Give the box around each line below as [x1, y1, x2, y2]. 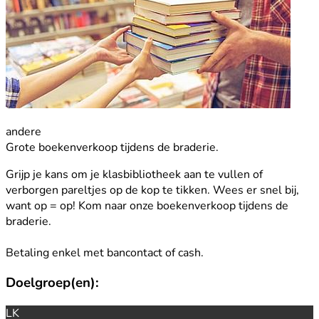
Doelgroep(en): [6, 273, 99, 293]
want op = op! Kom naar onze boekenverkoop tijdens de [6, 197, 288, 214]
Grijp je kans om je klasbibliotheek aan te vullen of [6, 166, 263, 182]
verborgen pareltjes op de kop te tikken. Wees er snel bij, [6, 182, 299, 198]
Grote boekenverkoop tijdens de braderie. [6, 139, 219, 155]
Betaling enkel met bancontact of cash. [6, 244, 204, 261]
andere [6, 123, 41, 140]
